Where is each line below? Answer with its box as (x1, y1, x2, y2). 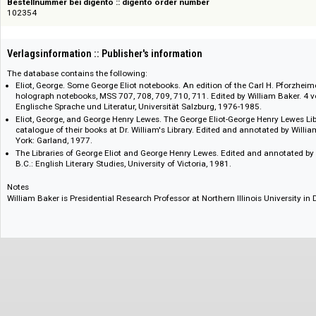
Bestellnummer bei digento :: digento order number (8, 32, 233, 43)
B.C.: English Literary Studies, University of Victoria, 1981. (17, 211, 257, 223)
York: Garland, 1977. (17, 186, 103, 197)
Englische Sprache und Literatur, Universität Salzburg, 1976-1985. (17, 148, 291, 159)
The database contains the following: (8, 111, 164, 122)
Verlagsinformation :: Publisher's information (8, 88, 225, 102)
